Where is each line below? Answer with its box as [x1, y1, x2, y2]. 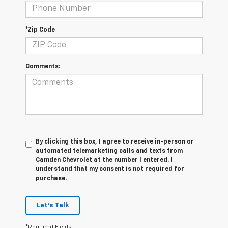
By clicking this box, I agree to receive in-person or [36, 138, 194, 145]
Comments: [25, 63, 60, 70]
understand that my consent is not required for [36, 166, 184, 173]
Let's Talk [37, 202, 69, 209]
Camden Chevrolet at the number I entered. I [36, 157, 173, 163]
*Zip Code [25, 26, 55, 33]
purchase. [36, 175, 67, 182]
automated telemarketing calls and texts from [36, 148, 183, 154]
